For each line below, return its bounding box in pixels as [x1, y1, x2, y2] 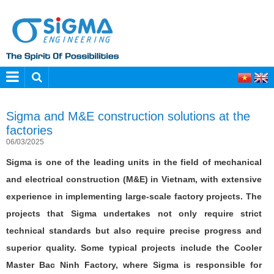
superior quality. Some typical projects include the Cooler [6, 242, 262, 253]
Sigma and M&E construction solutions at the [6, 109, 250, 123]
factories [6, 124, 53, 137]
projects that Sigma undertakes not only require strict [6, 208, 262, 218]
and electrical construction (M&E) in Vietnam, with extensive [6, 174, 262, 184]
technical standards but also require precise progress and [6, 225, 262, 235]
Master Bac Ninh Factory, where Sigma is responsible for [6, 259, 262, 270]
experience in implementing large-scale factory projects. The [6, 191, 262, 201]
